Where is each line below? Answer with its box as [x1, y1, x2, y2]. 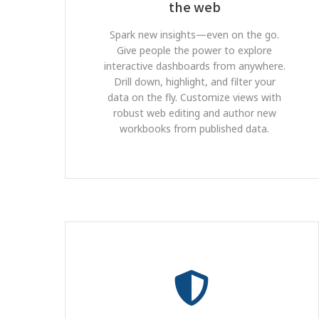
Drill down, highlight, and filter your [113, 75, 276, 88]
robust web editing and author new [113, 106, 276, 120]
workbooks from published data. [120, 122, 270, 135]
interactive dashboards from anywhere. [103, 59, 286, 73]
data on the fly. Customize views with [108, 90, 282, 104]
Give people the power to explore [117, 43, 273, 57]
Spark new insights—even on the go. [110, 28, 280, 41]
